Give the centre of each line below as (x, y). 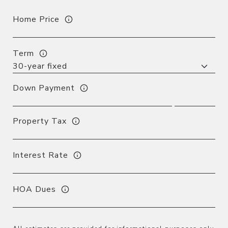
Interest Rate (40, 155)
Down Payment (44, 88)
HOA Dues (34, 189)
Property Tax (40, 121)
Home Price (36, 19)
